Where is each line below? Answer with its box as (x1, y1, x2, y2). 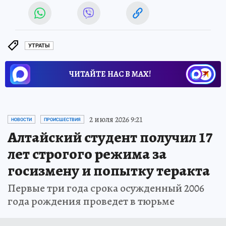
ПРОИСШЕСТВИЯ (44, 117, 81, 122)
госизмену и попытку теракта (8, 160, 210, 181)
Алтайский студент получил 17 (8, 127, 213, 147)
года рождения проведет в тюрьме (8, 193, 175, 209)
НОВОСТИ (11, 117, 32, 122)
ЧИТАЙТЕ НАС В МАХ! (69, 68, 151, 80)
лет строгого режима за (8, 143, 166, 164)
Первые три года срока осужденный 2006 (8, 180, 204, 196)
